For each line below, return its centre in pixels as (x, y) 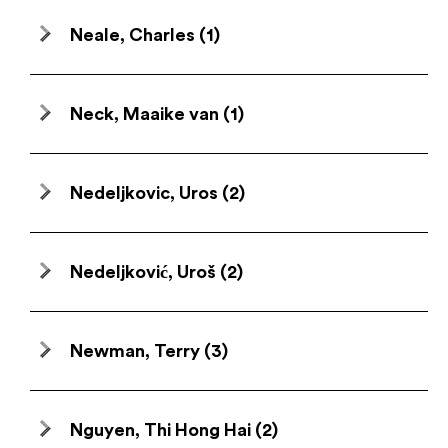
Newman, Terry (135, 351)
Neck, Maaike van (144, 114)
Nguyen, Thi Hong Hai (160, 430)
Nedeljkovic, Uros (144, 193)
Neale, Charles (132, 35)
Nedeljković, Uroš (143, 272)
